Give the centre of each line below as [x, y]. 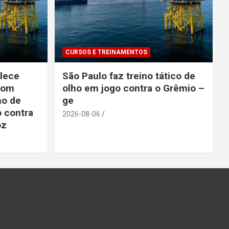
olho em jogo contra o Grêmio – [133, 88]
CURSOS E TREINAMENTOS [106, 52]
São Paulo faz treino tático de [129, 76]
